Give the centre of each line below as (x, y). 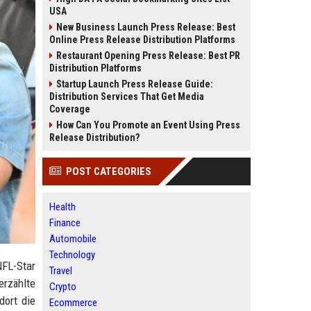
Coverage (70, 109)
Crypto (63, 287)
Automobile (73, 239)
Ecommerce (73, 303)
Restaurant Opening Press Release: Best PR (148, 56)
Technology (72, 255)
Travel (61, 271)
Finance (65, 223)
